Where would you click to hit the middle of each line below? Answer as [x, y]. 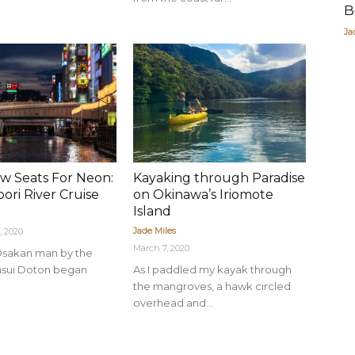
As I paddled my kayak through [212, 269]
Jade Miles [155, 231]
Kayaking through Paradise [219, 178]
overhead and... [173, 303]
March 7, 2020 [161, 248]
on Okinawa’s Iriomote [203, 195]
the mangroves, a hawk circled [212, 286]
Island [152, 211]
